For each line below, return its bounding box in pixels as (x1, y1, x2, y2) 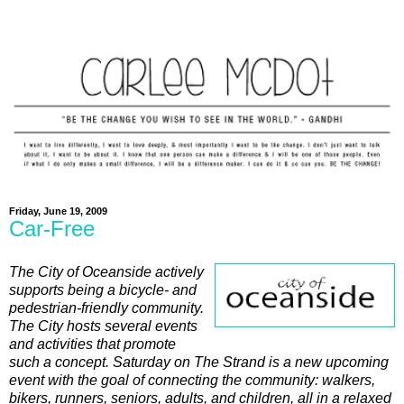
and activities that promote (9, 335, 176, 352)
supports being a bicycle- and (9, 281, 197, 298)
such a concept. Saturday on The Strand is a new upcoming (9, 353, 389, 370)
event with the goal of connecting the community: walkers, (9, 372, 375, 388)
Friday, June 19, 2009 (9, 206, 107, 216)
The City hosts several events (9, 317, 197, 334)
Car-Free (9, 216, 95, 241)
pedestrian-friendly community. (9, 299, 204, 316)
